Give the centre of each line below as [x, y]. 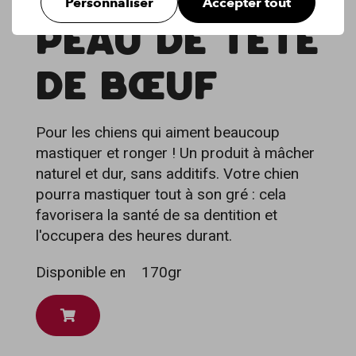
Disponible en [81, 272]
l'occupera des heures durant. [134, 236]
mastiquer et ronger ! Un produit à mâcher [175, 153]
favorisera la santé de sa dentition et [157, 215]
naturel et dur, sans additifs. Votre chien [167, 174]
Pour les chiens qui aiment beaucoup [158, 132]
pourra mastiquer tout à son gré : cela [161, 194]
